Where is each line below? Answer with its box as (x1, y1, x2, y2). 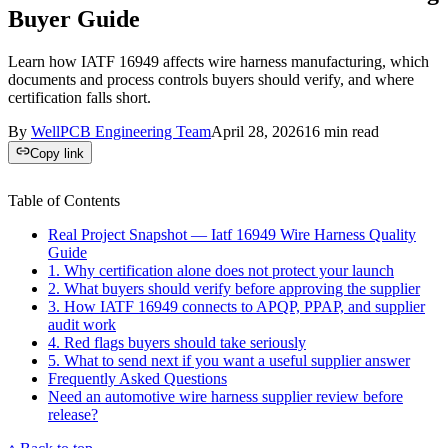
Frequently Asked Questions (48, 369, 227, 387)
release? (48, 405, 98, 423)
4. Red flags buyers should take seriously (48, 333, 306, 351)
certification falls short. (8, 88, 151, 106)
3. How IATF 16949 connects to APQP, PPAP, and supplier (48, 297, 425, 315)
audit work (48, 315, 116, 333)
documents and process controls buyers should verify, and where (8, 70, 414, 88)
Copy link (30, 145, 84, 161)
